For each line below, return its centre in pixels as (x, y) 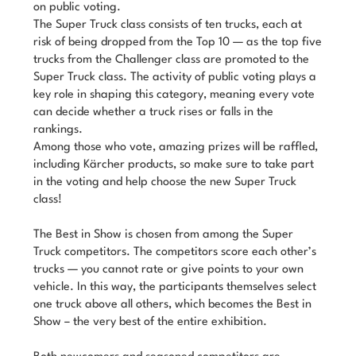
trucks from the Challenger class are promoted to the (172, 60)
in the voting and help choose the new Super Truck (165, 182)
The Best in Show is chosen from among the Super (164, 235)
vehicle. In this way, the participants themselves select (175, 287)
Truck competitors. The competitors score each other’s (175, 252)
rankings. (58, 130)
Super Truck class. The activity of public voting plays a (175, 77)
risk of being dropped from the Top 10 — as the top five (178, 43)
